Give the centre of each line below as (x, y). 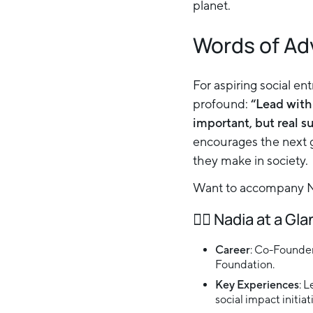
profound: (222, 104)
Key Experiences (257, 285)
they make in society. (250, 160)
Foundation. (245, 264)
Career (233, 250)
